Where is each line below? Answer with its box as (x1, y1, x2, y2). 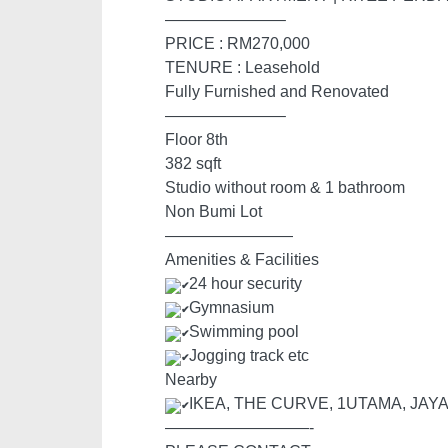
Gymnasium (189, 299, 274, 316)
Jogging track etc (189, 347, 309, 364)
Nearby (165, 371, 217, 388)
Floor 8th (165, 131, 228, 148)
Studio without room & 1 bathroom (165, 179, 405, 196)
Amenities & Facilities (165, 251, 319, 268)
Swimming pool (189, 323, 299, 340)
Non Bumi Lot (165, 203, 262, 220)
